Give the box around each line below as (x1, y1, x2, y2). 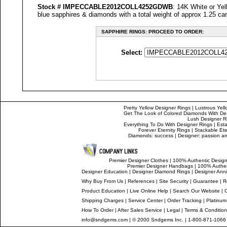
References (128, 178, 155, 184)
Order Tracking (167, 198, 202, 203)
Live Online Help (130, 188, 168, 194)
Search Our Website (173, 188, 220, 194)
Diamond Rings (153, 169, 190, 174)
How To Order (82, 207, 113, 213)
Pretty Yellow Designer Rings (123, 105, 191, 110)
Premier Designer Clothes (108, 158, 168, 163)
